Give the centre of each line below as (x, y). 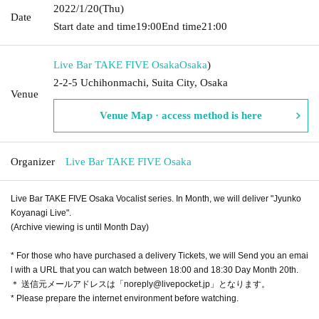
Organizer (33, 161)
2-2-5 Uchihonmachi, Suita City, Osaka (141, 82)
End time (182, 26)
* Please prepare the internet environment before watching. (125, 298)
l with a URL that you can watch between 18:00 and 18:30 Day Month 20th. (155, 270)
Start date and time (95, 26)
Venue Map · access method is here (181, 115)
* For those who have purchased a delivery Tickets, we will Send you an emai (159, 255)
